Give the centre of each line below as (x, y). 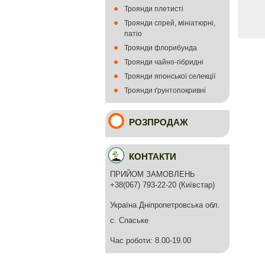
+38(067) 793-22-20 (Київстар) (162, 185)
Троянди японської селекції (170, 76)
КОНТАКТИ (153, 156)
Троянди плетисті (154, 9)
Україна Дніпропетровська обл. (165, 205)
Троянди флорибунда (161, 48)
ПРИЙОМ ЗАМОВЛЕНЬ (153, 174)
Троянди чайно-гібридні (164, 62)
